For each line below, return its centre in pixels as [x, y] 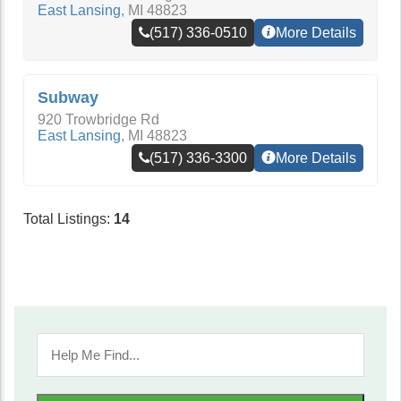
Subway [68, 98]
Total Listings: [68, 219]
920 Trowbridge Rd [98, 119]
